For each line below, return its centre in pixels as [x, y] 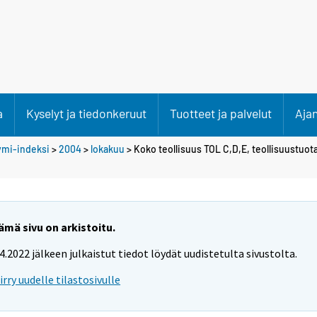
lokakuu [108, 149]
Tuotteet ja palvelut [221, 113]
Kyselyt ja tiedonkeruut [86, 113]
